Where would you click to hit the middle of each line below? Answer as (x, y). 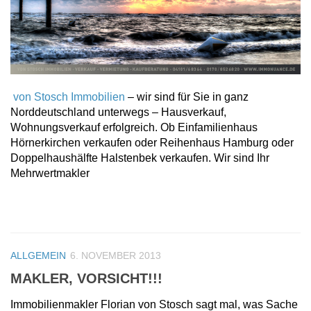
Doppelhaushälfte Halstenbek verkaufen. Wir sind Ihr (140, 158)
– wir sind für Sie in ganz (187, 96)
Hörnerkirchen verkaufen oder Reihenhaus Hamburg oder (152, 142)
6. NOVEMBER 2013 (116, 255)
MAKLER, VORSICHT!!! (86, 278)
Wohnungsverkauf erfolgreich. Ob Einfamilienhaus (134, 127)
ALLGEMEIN (38, 255)
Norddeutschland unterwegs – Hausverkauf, (118, 112)
